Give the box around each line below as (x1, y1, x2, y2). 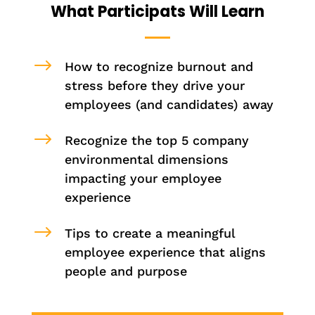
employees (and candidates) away (64, 96, 274, 112)
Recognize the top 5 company (64, 132, 249, 148)
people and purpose (64, 263, 187, 278)
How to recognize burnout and (64, 58, 253, 74)
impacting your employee (64, 170, 221, 186)
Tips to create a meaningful (64, 225, 235, 240)
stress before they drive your (64, 77, 245, 93)
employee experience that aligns (64, 244, 266, 259)
